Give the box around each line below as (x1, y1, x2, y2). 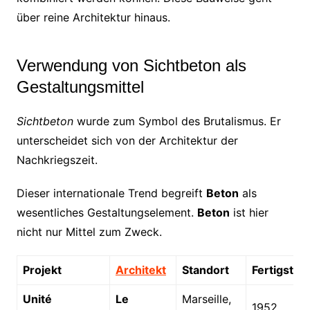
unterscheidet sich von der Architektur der (16, 133, 238, 147)
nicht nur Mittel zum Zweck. (16, 224, 162, 239)
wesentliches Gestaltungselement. (16, 205, 197, 219)
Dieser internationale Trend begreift (16, 185, 206, 200)
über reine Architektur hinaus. (16, 10, 170, 24)
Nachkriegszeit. (16, 152, 98, 167)
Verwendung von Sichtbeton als (16, 55, 246, 75)
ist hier (229, 205, 268, 219)
